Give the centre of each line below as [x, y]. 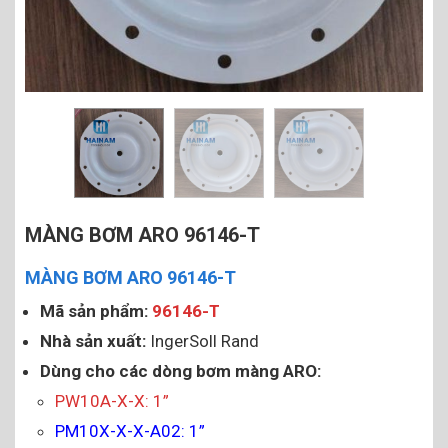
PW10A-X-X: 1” [112, 401]
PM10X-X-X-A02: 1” [130, 431]
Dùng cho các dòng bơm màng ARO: [180, 371]
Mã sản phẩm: [94, 311]
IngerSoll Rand [202, 341]
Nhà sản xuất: [93, 341]
